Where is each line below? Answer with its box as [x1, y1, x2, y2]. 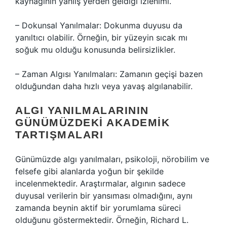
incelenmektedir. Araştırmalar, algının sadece [15, 178, 185, 188]
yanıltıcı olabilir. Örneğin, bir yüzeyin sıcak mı [15, 32, 187, 43]
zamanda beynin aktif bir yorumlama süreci [15, 203, 181, 213]
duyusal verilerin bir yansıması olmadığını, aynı [15, 191, 193, 201]
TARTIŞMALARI [15, 129, 103, 140]
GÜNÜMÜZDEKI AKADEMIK [15, 117, 170, 128]
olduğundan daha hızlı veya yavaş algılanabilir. [15, 81, 193, 91]
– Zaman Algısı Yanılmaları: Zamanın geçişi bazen [15, 69, 203, 79]
